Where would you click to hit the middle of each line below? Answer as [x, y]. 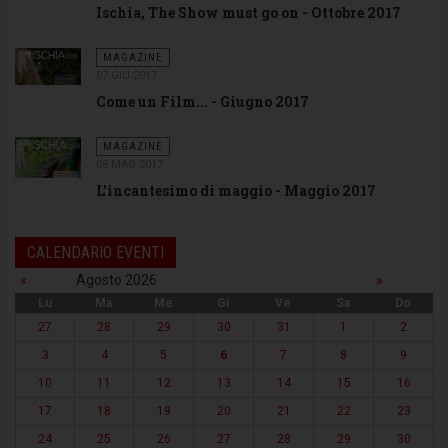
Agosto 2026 [116, 279]
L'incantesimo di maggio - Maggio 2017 [235, 190]
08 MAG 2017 [129, 164]
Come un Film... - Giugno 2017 [202, 101]
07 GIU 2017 [126, 75]
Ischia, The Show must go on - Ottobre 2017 [248, 12]
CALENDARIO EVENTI [95, 252]
